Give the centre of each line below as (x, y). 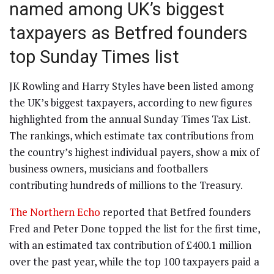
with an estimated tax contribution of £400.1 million (130, 245)
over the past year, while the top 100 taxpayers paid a (134, 262)
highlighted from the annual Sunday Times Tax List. (130, 119)
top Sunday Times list (94, 57)
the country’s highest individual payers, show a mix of (134, 152)
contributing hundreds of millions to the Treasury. (126, 185)
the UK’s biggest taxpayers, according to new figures (131, 103)
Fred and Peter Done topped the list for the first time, (135, 229)
